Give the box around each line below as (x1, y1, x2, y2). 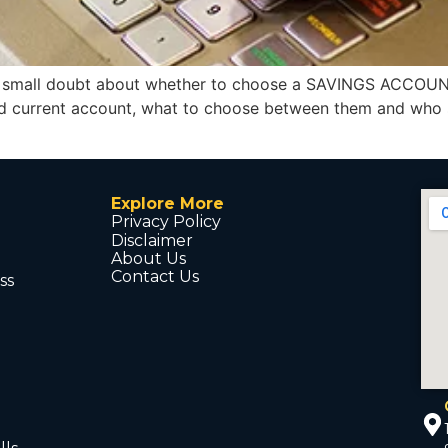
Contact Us (111, 267, 200, 287)
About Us (111, 248, 187, 268)
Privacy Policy (111, 212, 222, 232)
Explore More (111, 193, 225, 213)
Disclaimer (111, 230, 194, 250)
